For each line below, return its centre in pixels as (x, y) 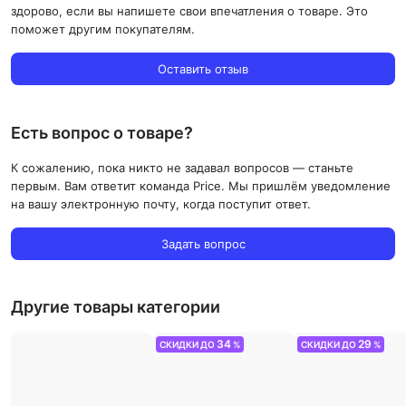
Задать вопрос (203, 243)
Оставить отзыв (203, 68)
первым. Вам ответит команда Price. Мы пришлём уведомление (201, 185)
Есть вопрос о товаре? (102, 132)
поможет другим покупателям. (103, 29)
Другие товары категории (116, 306)
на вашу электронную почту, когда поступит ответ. (161, 203)
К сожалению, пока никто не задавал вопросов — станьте (182, 167)
